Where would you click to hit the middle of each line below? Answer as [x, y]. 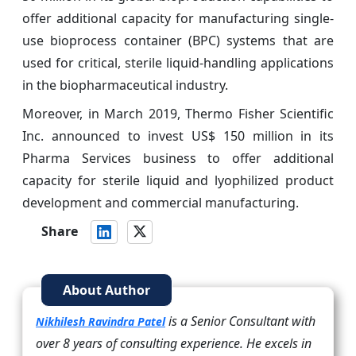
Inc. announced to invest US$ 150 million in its [178, 135]
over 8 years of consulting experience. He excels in [174, 343]
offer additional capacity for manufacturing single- [178, 18]
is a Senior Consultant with [240, 321]
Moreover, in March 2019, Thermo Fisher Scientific [178, 113]
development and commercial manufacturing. [161, 202]
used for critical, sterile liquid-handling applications [178, 62]
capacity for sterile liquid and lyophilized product [178, 180]
